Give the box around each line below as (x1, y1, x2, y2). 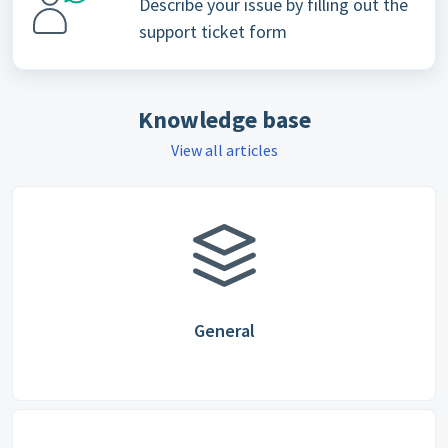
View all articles (170, 140, 278, 160)
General (193, 319, 255, 342)
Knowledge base (137, 104, 311, 135)
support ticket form (138, 20, 287, 43)
